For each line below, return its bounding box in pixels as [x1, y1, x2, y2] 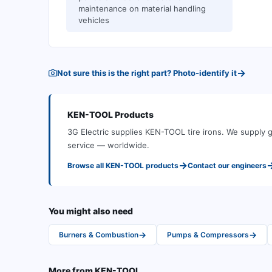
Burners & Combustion [59, 230, 138, 239]
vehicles [78, 15, 109, 25]
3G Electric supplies [67, 127, 143, 137]
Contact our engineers [188, 160, 267, 170]
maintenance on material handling [78, 4, 206, 13]
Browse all [67, 160, 104, 170]
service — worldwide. [67, 140, 149, 150]
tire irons [188, 127, 222, 137]
